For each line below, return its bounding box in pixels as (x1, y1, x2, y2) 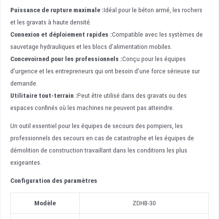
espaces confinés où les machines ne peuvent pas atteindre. (10, 103, 174, 111)
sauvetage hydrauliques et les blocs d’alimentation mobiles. (10, 42, 172, 50)
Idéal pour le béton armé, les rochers (104, 5, 202, 14)
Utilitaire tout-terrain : (10, 91, 77, 99)
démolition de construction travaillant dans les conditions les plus (10, 146, 187, 154)
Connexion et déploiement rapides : (10, 30, 112, 38)
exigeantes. (10, 158, 42, 166)
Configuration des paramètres (10, 176, 97, 184)
